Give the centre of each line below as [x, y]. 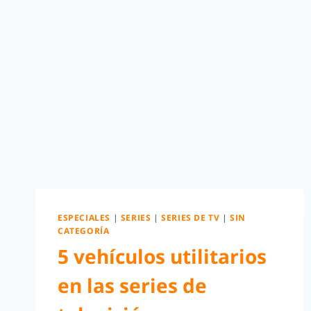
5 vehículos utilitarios [162, 256]
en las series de [132, 285]
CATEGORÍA [84, 230]
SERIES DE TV [191, 217]
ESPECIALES [84, 217]
